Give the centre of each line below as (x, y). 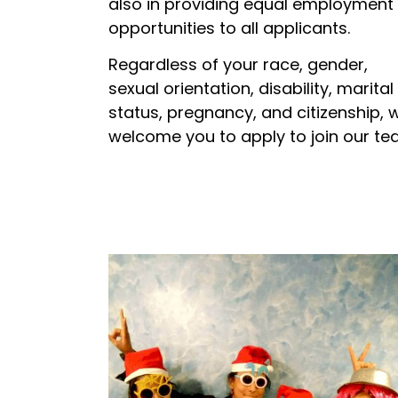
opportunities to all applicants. (231, 28)
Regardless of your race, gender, (238, 64)
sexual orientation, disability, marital (251, 88)
